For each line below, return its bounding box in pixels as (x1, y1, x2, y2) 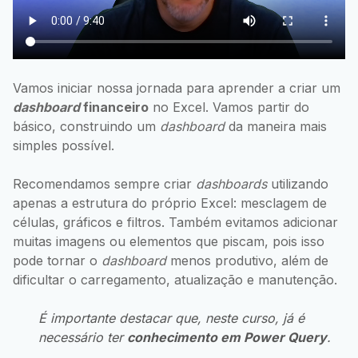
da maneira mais (225, 117, 327, 134)
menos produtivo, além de (166, 252, 328, 268)
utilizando (267, 175, 328, 192)
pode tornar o (13, 252, 101, 268)
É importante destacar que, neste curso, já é (38, 309, 304, 326)
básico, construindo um (13, 117, 160, 134)
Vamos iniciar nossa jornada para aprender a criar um (13, 79, 340, 96)
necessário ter (38, 328, 127, 345)
